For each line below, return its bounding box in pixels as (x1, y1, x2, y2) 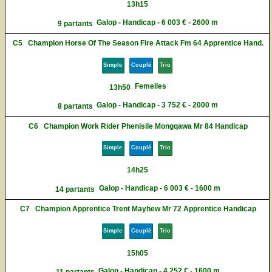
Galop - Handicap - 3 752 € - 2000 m (97, 101, 219, 110)
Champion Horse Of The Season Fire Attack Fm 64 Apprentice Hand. (27, 39, 263, 48)
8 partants (57, 102, 93, 111)
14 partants (55, 185, 95, 194)
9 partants (57, 19, 93, 28)
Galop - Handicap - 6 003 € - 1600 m (98, 183, 220, 192)
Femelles (134, 81, 166, 90)
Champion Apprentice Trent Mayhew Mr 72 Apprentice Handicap (35, 205, 256, 214)
